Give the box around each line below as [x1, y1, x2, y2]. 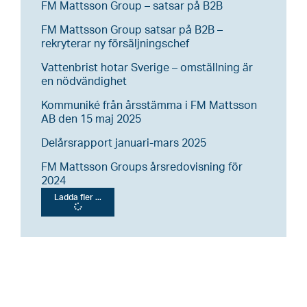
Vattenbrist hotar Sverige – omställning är [41, 62, 253, 73]
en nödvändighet [41, 75, 127, 87]
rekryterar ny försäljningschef [41, 38, 189, 49]
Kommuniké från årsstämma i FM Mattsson [41, 99, 257, 111]
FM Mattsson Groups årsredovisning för [41, 161, 243, 173]
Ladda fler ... [54, 193, 101, 201]
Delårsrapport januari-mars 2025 [41, 137, 206, 149]
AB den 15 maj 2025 [41, 113, 141, 125]
